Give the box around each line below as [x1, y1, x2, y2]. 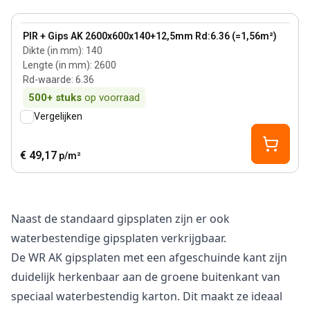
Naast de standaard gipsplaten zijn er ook [11, 211, 230, 226]
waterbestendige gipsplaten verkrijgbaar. [11, 230, 226, 246]
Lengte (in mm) [23, 60, 90, 71]
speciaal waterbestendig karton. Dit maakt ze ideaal [11, 289, 282, 304]
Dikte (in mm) [23, 45, 82, 56]
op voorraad [84, 91, 140, 104]
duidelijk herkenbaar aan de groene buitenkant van [11, 269, 280, 284]
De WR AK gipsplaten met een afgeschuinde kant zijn [11, 250, 287, 265]
